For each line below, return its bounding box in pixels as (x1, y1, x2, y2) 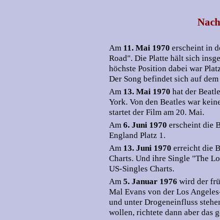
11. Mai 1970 (123, 43, 172, 53)
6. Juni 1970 (123, 120, 169, 130)
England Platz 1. (109, 131, 165, 140)
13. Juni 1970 (123, 143, 173, 153)
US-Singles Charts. (109, 164, 174, 173)
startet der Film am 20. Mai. (109, 108, 204, 117)
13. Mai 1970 (123, 87, 172, 96)
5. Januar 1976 (123, 177, 179, 186)
